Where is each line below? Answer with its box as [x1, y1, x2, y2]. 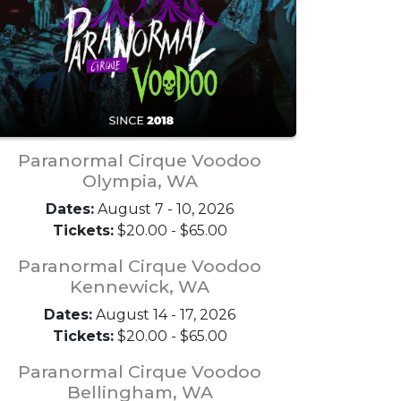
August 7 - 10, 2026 [94, 200, 234, 218]
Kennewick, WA [70, 275, 209, 297]
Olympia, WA [81, 169, 198, 192]
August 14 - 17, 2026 [92, 305, 235, 323]
